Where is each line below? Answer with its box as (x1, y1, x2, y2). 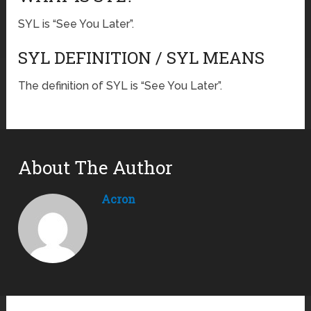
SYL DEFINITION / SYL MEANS (18, 47, 265, 69)
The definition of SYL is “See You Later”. (18, 79, 223, 93)
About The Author (18, 155, 174, 180)
